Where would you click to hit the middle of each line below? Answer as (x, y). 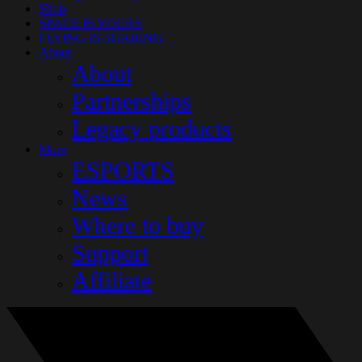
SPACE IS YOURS (90, 23)
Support (109, 252)
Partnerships (131, 100)
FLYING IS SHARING (101, 37)
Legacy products (151, 128)
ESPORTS (122, 170)
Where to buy (137, 225)
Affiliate (111, 280)
